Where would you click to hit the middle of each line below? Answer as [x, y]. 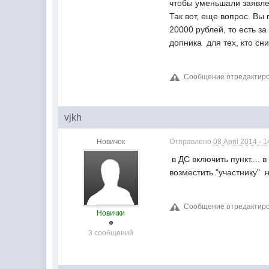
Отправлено [192, 142]
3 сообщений [111, 233]
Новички [111, 213]
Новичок [111, 142]
